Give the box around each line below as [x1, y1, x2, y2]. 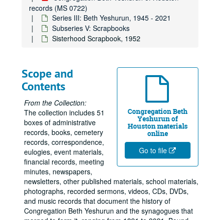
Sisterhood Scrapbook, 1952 [52, 33, 140, 43]
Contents [22, 79, 65, 94]
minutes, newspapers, [24, 166, 92, 176]
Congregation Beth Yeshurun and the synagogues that [24, 206, 193, 216]
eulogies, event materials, [24, 147, 104, 157]
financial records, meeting [24, 157, 104, 166]
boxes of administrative [24, 117, 96, 127]
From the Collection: [24, 98, 86, 108]
